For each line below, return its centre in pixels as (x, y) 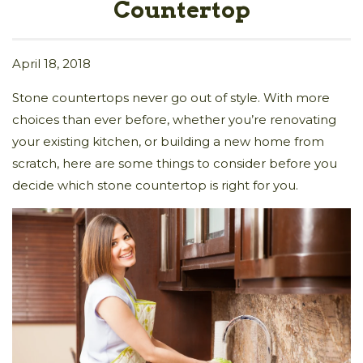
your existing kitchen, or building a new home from (168, 141)
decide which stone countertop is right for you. (155, 185)
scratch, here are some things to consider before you (175, 163)
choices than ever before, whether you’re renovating (174, 119)
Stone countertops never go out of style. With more (171, 97)
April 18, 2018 (51, 63)
